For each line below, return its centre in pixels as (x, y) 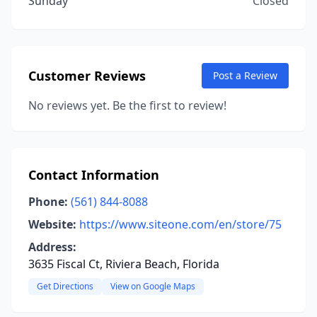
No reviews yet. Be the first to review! (127, 105)
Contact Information (94, 175)
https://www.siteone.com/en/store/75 (180, 224)
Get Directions (65, 286)
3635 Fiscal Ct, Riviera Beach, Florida (124, 264)
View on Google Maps (153, 286)
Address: (52, 247)
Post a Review (245, 75)
